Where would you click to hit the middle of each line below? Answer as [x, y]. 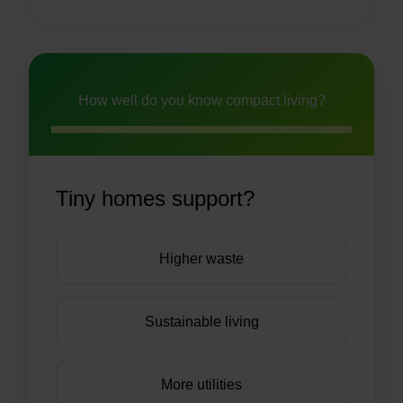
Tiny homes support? [155, 199]
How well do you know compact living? [201, 101]
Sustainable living [201, 322]
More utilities [201, 385]
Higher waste [201, 259]
